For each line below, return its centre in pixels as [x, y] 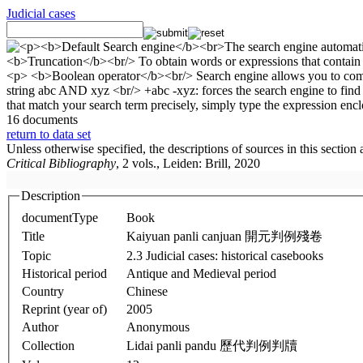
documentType [60, 217]
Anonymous [158, 327]
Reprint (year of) [64, 309]
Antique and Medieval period [201, 273]
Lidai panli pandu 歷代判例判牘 [258, 345]
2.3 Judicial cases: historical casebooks [225, 255]
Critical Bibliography [61, 163]
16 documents [42, 120]
